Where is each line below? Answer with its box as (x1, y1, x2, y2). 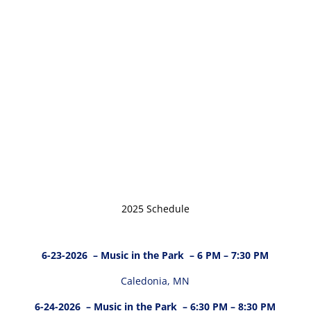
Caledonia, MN (121, 274, 190, 288)
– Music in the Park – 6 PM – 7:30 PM (90, 249, 269, 262)
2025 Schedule (121, 202, 190, 216)
